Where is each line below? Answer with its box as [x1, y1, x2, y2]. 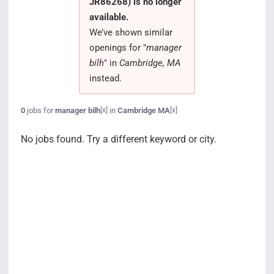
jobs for [24, 105, 55, 115]
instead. [89, 72, 122, 84]
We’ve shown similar [89, 26, 172, 38]
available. [89, 11, 128, 23]
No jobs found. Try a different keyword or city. [20, 133, 217, 145]
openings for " [89, 42, 146, 53]
